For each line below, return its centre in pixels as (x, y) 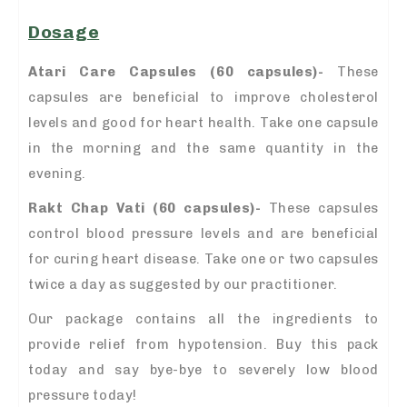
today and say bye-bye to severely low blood (203, 370)
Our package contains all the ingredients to (203, 319)
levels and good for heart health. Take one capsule (203, 123)
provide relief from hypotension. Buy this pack (203, 345)
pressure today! (83, 396)
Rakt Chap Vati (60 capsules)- (145, 208)
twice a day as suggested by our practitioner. (184, 285)
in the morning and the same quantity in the (203, 149)
